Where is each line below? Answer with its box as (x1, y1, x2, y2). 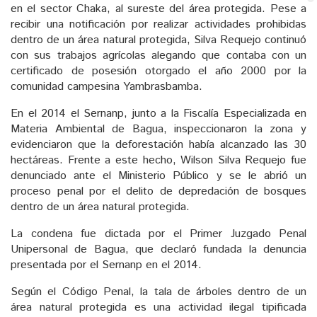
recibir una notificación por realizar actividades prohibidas (11, 16, 306, 33)
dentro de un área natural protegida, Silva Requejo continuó (11, 32, 306, 49)
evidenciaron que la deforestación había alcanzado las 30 (11, 137, 306, 154)
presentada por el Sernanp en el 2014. (11, 257, 202, 274)
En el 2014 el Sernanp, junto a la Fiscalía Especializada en (11, 105, 306, 122)
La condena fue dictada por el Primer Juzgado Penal (11, 226, 306, 243)
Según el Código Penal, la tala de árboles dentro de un (11, 284, 306, 301)
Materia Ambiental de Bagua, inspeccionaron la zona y (11, 121, 306, 138)
